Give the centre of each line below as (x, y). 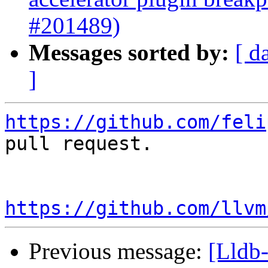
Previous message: (118, 251)
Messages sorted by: (129, 53)
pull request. (79, 144)
